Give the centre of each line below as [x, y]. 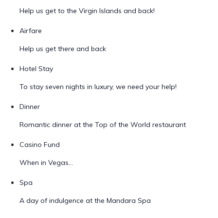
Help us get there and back [63, 49]
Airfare [31, 31]
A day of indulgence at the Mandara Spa [85, 200]
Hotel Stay [36, 69]
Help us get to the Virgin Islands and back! [87, 11]
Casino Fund [40, 145]
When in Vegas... [46, 163]
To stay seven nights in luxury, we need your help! [98, 87]
